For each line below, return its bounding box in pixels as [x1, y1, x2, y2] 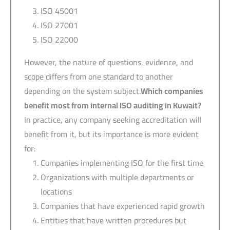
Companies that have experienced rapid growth [41, 198, 205, 214]
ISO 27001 [41, 17, 78, 33]
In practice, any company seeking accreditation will [24, 111, 202, 127]
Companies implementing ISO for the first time [41, 155, 203, 170]
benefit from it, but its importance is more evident [24, 126, 199, 142]
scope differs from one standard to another [24, 68, 173, 84]
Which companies [141, 83, 203, 99]
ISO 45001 [41, 3, 78, 18]
